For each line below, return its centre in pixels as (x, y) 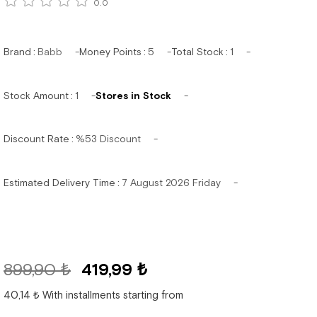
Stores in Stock (133, 95)
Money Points (110, 51)
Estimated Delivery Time (59, 182)
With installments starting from (113, 294)
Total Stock (197, 51)
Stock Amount (36, 95)
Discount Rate (36, 139)
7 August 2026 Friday (171, 182)
